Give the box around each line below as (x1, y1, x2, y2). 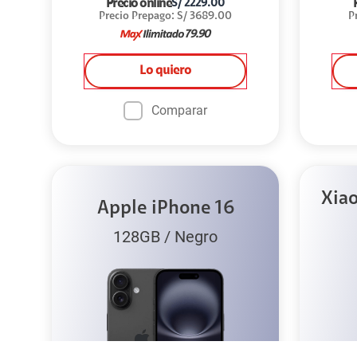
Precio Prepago (99, 11, 171, 22)
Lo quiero (139, 65, 191, 77)
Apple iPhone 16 (96, 199, 234, 218)
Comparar (151, 103, 207, 118)
